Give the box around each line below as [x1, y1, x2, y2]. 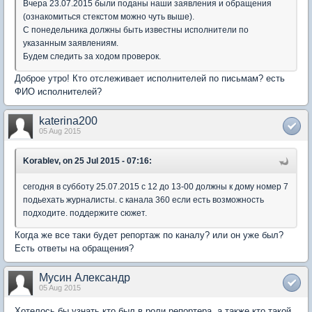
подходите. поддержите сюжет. [23, 208, 147, 218]
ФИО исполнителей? [15, 86, 102, 97]
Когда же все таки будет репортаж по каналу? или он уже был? [15, 230, 283, 240]
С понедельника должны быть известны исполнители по [23, 25, 249, 35]
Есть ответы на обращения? [15, 243, 134, 253]
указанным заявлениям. [23, 38, 118, 48]
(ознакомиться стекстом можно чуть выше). [23, 12, 194, 22]
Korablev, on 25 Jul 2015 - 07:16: [23, 156, 152, 166]
